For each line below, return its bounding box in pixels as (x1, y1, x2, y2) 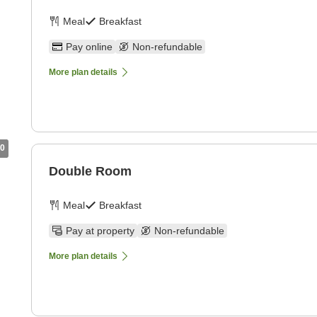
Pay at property (66, 225, 134, 237)
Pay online (66, 41, 113, 53)
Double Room (49, 164, 132, 179)
